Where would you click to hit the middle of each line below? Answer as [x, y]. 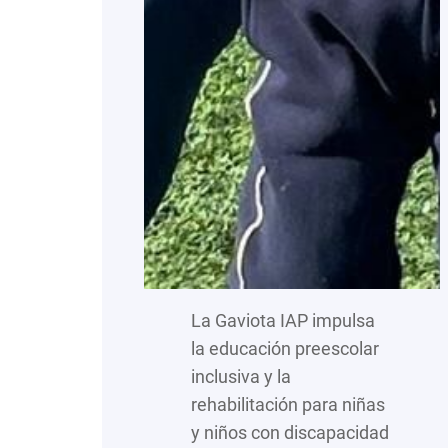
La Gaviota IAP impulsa [283, 320]
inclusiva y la [241, 376]
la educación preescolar [285, 348]
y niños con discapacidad [290, 432]
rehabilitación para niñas [288, 404]
